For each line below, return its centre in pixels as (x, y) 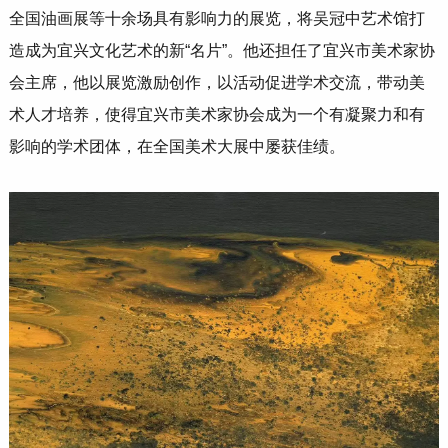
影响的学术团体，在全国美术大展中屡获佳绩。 (176, 147)
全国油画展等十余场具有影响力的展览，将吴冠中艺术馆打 (216, 19)
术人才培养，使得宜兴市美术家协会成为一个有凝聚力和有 (216, 115)
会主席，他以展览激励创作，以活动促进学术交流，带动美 (216, 83)
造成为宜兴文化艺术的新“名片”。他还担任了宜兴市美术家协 (221, 51)
